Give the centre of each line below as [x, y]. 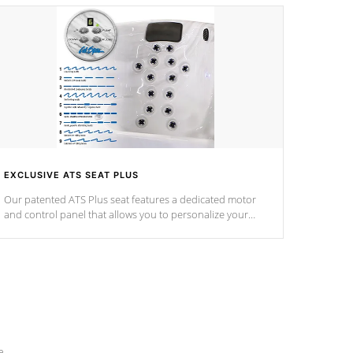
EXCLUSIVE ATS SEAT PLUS [71, 175]
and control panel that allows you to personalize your [126, 214]
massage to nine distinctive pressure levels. [102, 229]
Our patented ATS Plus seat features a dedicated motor [130, 199]
